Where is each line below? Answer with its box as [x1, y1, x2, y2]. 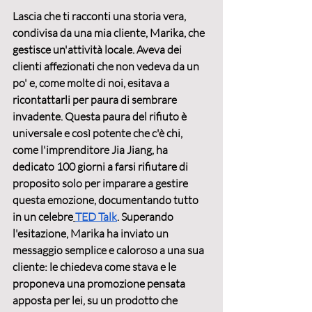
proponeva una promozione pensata [13, 276, 187, 291]
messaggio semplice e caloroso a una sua [13, 243, 206, 258]
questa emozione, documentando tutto [13, 193, 201, 208]
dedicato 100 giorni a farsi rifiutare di [13, 159, 190, 174]
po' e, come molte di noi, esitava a [13, 76, 171, 91]
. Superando [117, 210, 175, 224]
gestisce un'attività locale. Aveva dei [13, 42, 184, 57]
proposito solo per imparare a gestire [13, 176, 190, 191]
